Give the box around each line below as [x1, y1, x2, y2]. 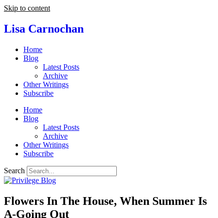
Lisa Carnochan [4, 22, 84, 35]
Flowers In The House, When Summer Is [4, 194, 207, 207]
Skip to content [4, 4, 50, 12]
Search [4, 166, 25, 175]
